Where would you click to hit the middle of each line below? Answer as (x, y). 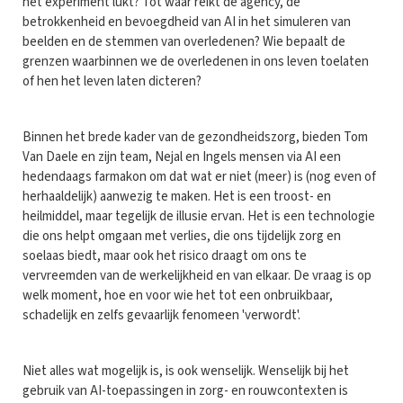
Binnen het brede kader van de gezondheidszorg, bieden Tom (195, 137)
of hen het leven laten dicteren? (115, 81)
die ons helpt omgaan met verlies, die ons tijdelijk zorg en (182, 236)
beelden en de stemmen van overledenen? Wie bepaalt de (184, 41)
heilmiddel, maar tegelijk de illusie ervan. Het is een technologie (199, 216)
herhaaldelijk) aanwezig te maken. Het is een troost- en (177, 196)
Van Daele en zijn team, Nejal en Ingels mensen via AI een (182, 157)
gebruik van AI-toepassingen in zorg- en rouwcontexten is (185, 390)
